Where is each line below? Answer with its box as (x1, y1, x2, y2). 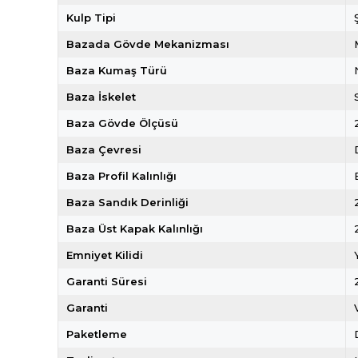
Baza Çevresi (66, 143, 141, 156)
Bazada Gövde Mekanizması (66, 38, 229, 50)
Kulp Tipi (66, 11, 116, 24)
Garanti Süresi (66, 275, 147, 288)
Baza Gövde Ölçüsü (66, 117, 178, 129)
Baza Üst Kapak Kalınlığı (66, 222, 203, 235)
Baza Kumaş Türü (66, 64, 167, 77)
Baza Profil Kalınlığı (66, 169, 177, 182)
